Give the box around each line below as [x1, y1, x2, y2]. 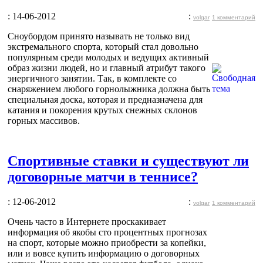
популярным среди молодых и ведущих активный [8, 52, 209, 62]
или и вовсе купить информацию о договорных [8, 248, 200, 258]
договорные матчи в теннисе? [8, 168, 198, 184]
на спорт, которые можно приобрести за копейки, [8, 237, 206, 248]
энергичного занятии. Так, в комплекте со [8, 73, 177, 83]
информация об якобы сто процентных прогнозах [8, 227, 207, 237]
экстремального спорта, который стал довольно [8, 41, 198, 52]
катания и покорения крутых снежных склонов [8, 104, 197, 115]
